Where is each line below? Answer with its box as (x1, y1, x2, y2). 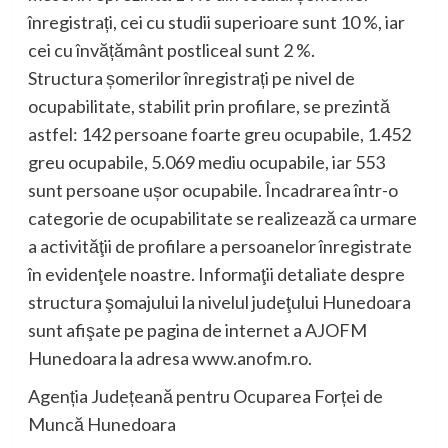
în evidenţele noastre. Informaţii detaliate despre (27, 262, 405, 285)
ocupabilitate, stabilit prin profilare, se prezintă (27, 94, 390, 117)
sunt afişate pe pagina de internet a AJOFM (27, 318, 367, 341)
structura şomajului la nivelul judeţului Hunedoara (27, 290, 411, 313)
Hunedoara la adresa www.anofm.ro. (27, 346, 312, 369)
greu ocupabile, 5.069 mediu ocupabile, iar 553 (27, 150, 385, 173)
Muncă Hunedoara (27, 412, 176, 435)
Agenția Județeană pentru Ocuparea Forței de (27, 384, 383, 407)
